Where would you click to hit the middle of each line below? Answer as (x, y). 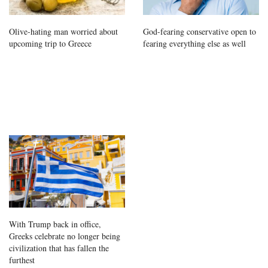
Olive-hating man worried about (63, 32)
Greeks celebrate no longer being (65, 236)
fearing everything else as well (194, 44)
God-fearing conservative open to (200, 32)
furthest (22, 260)
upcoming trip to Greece (50, 44)
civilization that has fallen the (59, 248)
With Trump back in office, (55, 224)
